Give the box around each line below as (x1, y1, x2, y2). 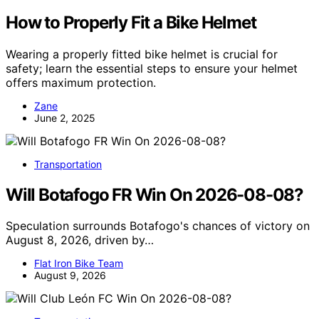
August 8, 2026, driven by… (6, 233, 154, 248)
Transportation (34, 157, 102, 170)
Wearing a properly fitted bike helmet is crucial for (6, 46, 278, 61)
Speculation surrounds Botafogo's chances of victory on (6, 219, 310, 234)
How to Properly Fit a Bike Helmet (6, 11, 256, 33)
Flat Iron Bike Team (34, 257, 123, 270)
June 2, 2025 (34, 111, 95, 124)
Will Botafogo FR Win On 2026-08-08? (6, 184, 303, 205)
